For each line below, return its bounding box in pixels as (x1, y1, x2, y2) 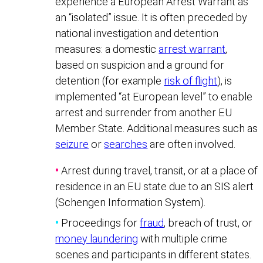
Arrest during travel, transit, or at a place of (59, 164, 258, 177)
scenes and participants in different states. (55, 248, 252, 261)
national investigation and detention (55, 26, 219, 39)
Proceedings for (59, 216, 140, 229)
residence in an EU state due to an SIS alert (55, 180, 254, 193)
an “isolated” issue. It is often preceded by (55, 11, 248, 23)
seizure (55, 137, 89, 150)
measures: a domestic (55, 42, 159, 55)
